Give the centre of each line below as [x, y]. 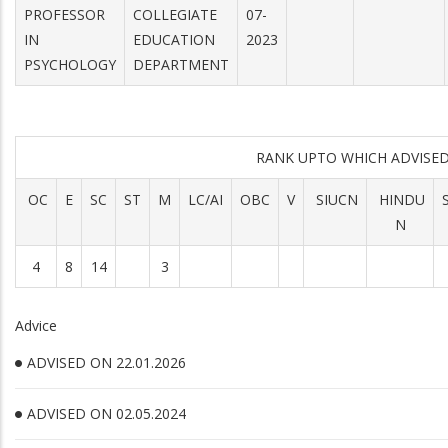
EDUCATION [174, 39]
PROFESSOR [64, 14]
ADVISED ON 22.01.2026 [106, 362]
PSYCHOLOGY [70, 64]
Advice [36, 325]
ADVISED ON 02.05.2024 [106, 413]
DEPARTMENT [181, 64]
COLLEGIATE [175, 14]
